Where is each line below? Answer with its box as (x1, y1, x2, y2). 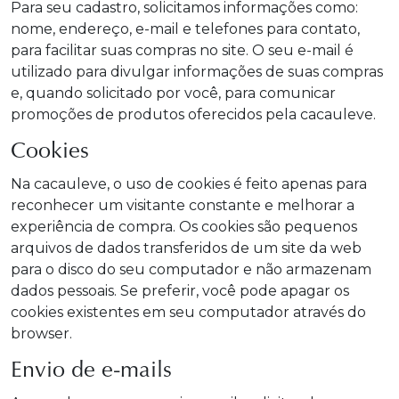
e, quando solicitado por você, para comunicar (11, 85, 336, 102)
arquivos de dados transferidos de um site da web (11, 240, 362, 256)
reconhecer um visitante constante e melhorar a (11, 197, 354, 214)
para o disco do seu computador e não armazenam (11, 261, 371, 278)
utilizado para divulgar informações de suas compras (11, 63, 383, 80)
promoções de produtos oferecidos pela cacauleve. (11, 106, 376, 123)
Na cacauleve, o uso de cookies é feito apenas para (11, 175, 367, 192)
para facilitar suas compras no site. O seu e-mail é (11, 42, 354, 59)
